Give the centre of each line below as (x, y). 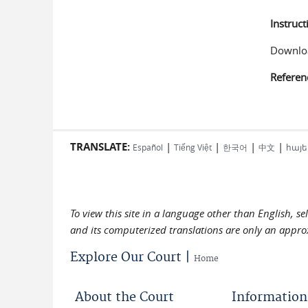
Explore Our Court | (132, 257)
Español (148, 147)
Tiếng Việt (193, 147)
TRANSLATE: (100, 147)
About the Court (124, 297)
